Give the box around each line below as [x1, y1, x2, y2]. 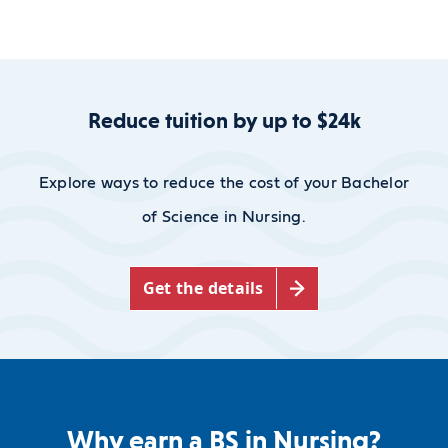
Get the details [142, 277, 264, 300]
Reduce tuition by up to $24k [87, 107, 361, 133]
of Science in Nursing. [142, 208, 306, 225]
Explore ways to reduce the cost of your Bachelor [38, 174, 410, 191]
